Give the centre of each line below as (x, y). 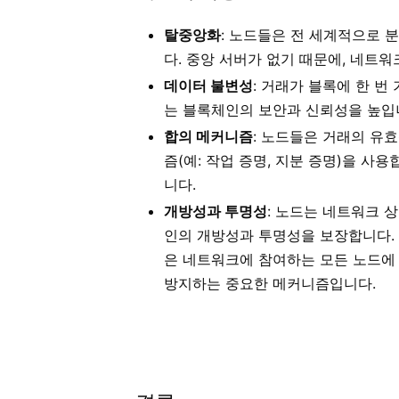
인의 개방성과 (211, 236)
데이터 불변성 (208, 86)
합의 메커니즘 (208, 137)
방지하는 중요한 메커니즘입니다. (270, 284)
